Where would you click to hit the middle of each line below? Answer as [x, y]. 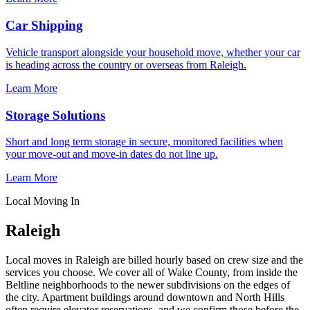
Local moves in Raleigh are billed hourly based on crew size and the [154, 260]
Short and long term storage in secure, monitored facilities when [144, 142]
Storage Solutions [55, 115]
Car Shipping [44, 26]
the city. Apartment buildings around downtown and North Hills [145, 298]
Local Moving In [43, 201]
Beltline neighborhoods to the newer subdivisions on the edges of [148, 285]
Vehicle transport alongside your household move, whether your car [153, 52]
